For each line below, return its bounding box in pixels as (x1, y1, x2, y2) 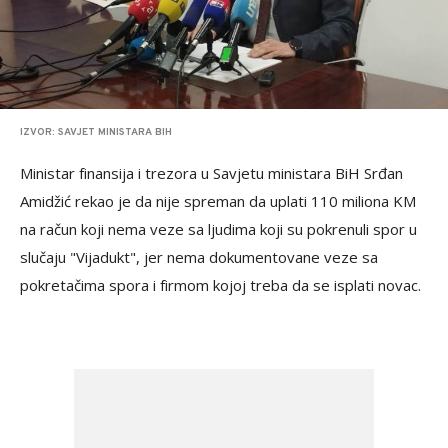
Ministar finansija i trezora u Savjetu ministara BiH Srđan (20, 163, 403, 184)
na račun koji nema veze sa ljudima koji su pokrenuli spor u (20, 219, 417, 240)
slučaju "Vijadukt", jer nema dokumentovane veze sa (20, 247, 378, 268)
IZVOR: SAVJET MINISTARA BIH (20, 126, 172, 140)
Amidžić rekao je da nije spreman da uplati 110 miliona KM (20, 191, 416, 212)
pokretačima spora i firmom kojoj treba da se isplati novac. (20, 275, 421, 296)
